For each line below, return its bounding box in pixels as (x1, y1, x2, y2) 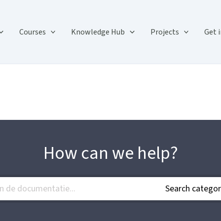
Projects (150, 26, 179, 37)
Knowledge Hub (71, 26, 125, 37)
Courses (19, 26, 46, 37)
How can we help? (43, 141, 178, 166)
